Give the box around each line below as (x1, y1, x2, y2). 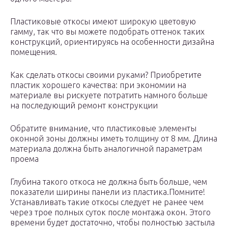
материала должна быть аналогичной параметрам (10, 144, 202, 154)
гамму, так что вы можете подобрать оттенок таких (10, 27, 205, 37)
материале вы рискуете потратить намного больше (10, 91, 208, 100)
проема (10, 154, 39, 164)
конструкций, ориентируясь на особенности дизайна (10, 37, 214, 47)
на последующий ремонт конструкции (10, 101, 158, 110)
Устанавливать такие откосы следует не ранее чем (10, 197, 204, 207)
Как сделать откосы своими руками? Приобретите (10, 70, 202, 80)
